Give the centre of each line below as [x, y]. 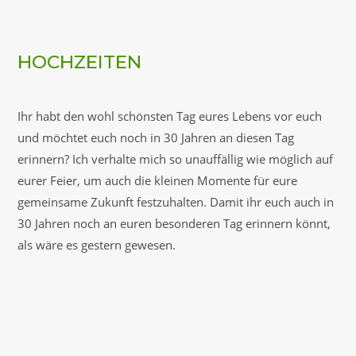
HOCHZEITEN [79, 62]
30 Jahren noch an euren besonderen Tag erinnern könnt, [174, 223]
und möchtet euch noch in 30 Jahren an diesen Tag [156, 137]
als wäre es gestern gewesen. [97, 245]
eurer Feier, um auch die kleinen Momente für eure [157, 180]
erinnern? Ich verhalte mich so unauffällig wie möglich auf [175, 159]
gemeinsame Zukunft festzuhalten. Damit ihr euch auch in [176, 202]
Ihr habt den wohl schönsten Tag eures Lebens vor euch [170, 116]
